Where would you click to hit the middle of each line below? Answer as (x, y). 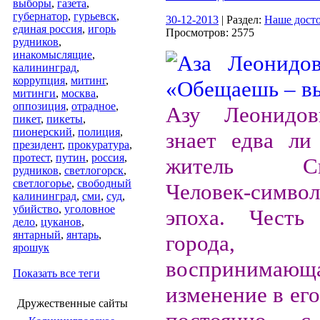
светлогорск (94, 170)
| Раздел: (241, 20)
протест (31, 157)
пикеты (65, 119)
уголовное (90, 209)
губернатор (40, 16)
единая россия (47, 29)
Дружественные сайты (72, 303)
